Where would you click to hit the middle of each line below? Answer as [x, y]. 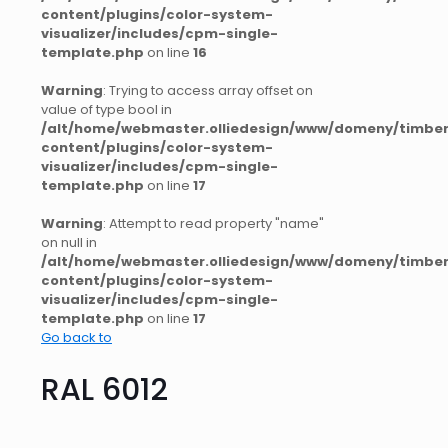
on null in [69, 243]
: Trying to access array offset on [208, 91]
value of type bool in [106, 110]
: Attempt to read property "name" [213, 224]
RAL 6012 [104, 390]
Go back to [76, 338]
